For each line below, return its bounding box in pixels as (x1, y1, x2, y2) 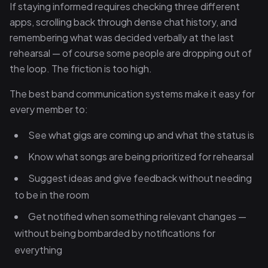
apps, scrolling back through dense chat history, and (10, 16, 237, 28)
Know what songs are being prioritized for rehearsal (28, 150, 254, 163)
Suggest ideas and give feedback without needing (28, 172, 252, 184)
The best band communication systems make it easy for (10, 87, 255, 100)
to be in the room (14, 188, 89, 201)
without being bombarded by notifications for (14, 227, 215, 239)
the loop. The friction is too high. (10, 62, 152, 75)
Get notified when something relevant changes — (28, 210, 246, 223)
